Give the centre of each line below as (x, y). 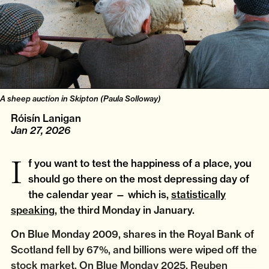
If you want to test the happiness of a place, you (17, 172)
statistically (198, 194)
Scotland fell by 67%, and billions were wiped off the (134, 249)
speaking (33, 210)
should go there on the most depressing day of (139, 178)
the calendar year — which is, (100, 194)
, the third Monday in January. (126, 210)
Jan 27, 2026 (41, 130)
